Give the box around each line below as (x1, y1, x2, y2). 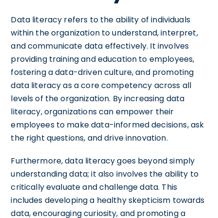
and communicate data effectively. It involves (11, 40, 189, 52)
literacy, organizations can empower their (11, 106, 174, 117)
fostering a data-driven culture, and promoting (11, 66, 194, 78)
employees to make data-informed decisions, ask (11, 119, 204, 130)
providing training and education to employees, (11, 53, 195, 65)
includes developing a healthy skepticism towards (11, 194, 205, 206)
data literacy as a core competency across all (11, 79, 192, 91)
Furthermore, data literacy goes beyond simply (11, 155, 195, 166)
